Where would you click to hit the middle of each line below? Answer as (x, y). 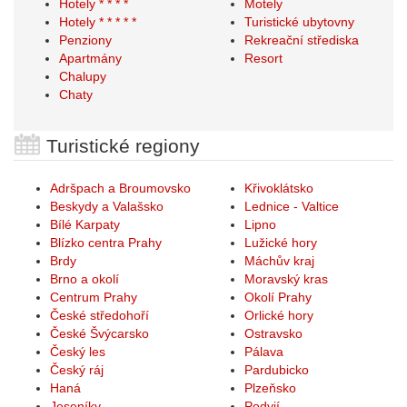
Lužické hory (281, 243)
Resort (263, 58)
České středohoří (99, 315)
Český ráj (77, 370)
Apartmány (90, 58)
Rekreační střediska (302, 40)
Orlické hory (279, 315)
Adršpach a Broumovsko (120, 188)
